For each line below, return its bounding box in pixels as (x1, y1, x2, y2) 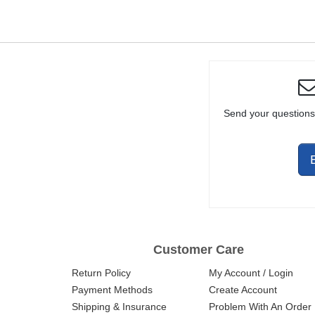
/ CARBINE (112, 9, 162, 21)
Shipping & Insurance (72, 301, 167, 313)
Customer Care (153, 243, 244, 257)
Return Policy (72, 267, 131, 279)
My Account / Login (209, 267, 293, 279)
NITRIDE (247, 9, 287, 21)
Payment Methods (72, 284, 153, 296)
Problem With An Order (209, 301, 311, 313)
